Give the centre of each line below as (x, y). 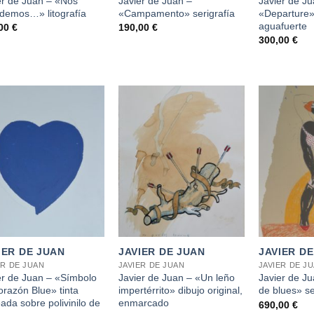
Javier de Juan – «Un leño (176, 278)
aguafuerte (282, 26)
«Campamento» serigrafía (176, 13)
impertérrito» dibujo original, (180, 291)
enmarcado (143, 303)
